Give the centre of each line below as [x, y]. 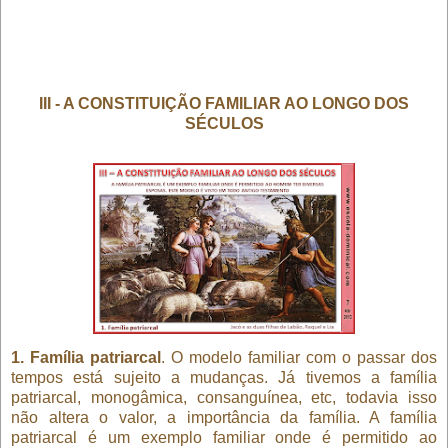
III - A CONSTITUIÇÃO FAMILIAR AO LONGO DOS [224, 103]
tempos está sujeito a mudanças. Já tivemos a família [224, 377]
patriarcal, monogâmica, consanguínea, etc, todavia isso [224, 397]
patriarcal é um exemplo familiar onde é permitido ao [224, 437]
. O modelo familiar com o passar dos [299, 357]
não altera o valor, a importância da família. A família [224, 417]
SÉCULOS [224, 123]
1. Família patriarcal [86, 357]
